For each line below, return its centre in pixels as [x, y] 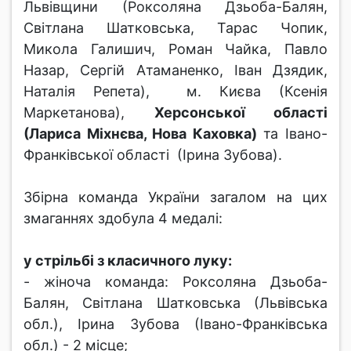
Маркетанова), [89, 112]
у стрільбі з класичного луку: [128, 261]
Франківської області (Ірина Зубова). [153, 155]
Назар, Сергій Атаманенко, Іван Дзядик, [175, 70]
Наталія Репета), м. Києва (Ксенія [175, 91]
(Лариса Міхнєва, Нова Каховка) [140, 134]
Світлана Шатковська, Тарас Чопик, [175, 28]
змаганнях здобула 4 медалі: [123, 218]
